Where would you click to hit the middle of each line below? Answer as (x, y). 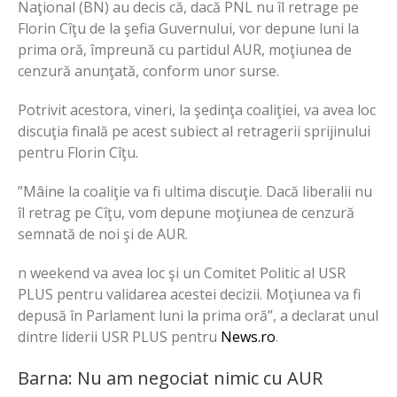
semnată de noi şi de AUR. (103, 234)
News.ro (248, 336)
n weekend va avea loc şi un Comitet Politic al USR (182, 272)
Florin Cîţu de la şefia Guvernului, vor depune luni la (188, 28)
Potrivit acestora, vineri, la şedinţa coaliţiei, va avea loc (197, 109)
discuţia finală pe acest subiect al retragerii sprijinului (194, 131)
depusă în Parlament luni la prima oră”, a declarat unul (198, 315)
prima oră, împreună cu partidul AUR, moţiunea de (185, 49)
